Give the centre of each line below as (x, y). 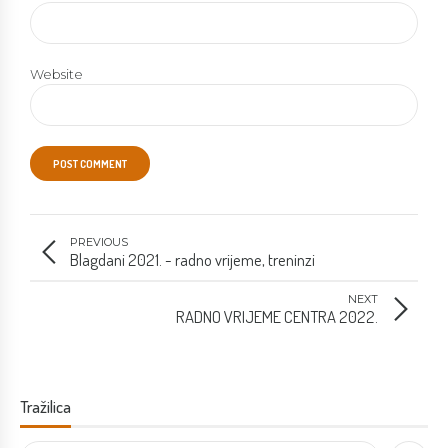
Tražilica (45, 406)
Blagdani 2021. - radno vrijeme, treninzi (192, 259)
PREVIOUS (99, 241)
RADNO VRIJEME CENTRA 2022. (277, 316)
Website (56, 74)
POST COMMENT (89, 163)
